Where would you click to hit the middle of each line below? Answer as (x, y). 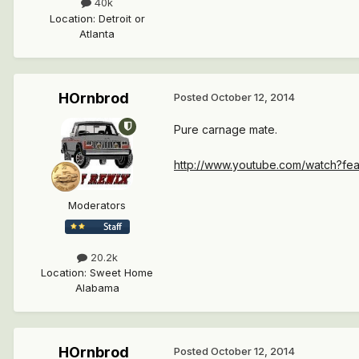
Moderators (97, 205)
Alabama (97, 287)
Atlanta (97, 33)
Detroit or (121, 18)
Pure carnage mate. (226, 129)
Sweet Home (121, 272)
